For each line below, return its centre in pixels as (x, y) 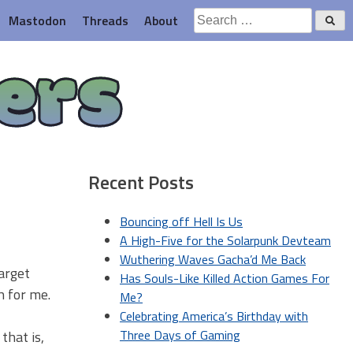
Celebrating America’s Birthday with (214, 316)
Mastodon (37, 20)
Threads (105, 20)
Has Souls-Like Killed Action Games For (225, 278)
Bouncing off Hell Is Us (181, 221)
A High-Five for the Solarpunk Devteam (225, 240)
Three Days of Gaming (180, 334)
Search (212, 17)
